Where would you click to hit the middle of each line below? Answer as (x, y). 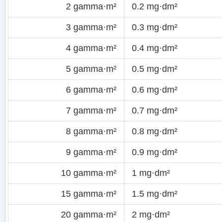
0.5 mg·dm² (155, 69)
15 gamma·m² (89, 194)
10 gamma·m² (89, 173)
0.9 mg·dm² (155, 152)
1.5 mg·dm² (155, 194)
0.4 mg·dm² (155, 48)
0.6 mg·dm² (155, 89)
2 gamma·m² (91, 6)
